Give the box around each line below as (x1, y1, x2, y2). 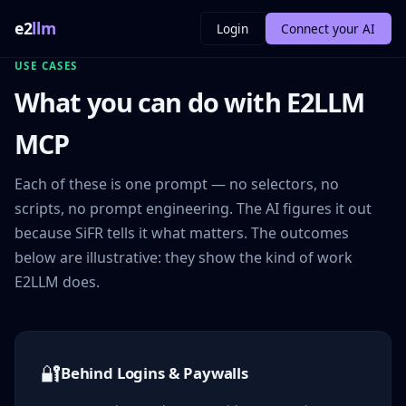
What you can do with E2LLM (14, 84, 365, 120)
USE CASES (14, 59, 78, 72)
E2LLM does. (14, 272, 100, 292)
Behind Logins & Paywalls (61, 362, 248, 383)
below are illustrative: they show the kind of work (14, 247, 353, 267)
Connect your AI (281, 19, 376, 37)
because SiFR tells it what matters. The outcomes (14, 223, 349, 243)
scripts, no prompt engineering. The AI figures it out (14, 198, 372, 218)
